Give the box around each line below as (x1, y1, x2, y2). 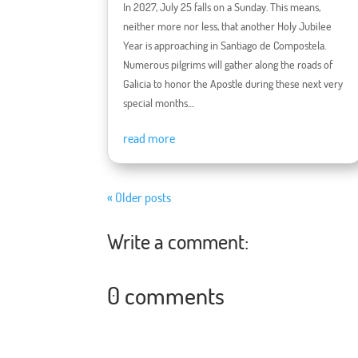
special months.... (123, 96, 195, 110)
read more (123, 130, 176, 147)
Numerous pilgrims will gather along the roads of (123, 58, 333, 72)
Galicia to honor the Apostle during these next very (123, 77, 344, 91)
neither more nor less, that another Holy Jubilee (123, 19, 332, 34)
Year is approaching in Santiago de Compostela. (123, 38, 327, 53)
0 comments (107, 280, 225, 311)
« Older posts (107, 189, 172, 206)
